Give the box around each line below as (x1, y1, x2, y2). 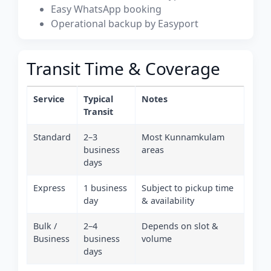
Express (33, 182, 65, 194)
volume (142, 233, 172, 244)
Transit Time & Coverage (27, 57, 220, 80)
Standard (33, 131, 71, 143)
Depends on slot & (142, 220, 218, 232)
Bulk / (33, 220, 57, 232)
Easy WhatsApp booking (51, 2, 162, 16)
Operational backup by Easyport (51, 17, 198, 30)
